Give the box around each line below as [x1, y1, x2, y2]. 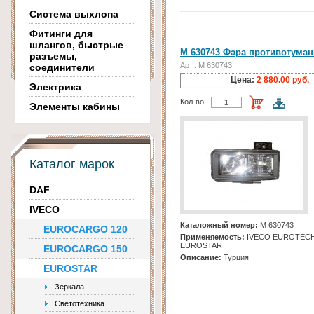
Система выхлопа [29, 8, 118, 20]
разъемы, [29, 50, 77, 62]
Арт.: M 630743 [180, 61, 232, 70]
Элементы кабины [29, 101, 120, 112]
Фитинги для [29, 28, 93, 39]
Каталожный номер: [180, 221, 258, 230]
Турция [221, 253, 249, 262]
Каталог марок [29, 157, 114, 171]
